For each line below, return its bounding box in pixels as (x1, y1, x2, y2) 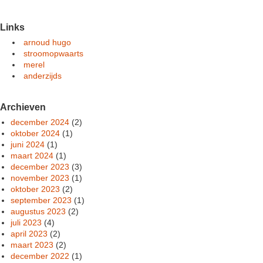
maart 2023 (11, 240, 54, 249)
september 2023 (11, 195, 72, 205)
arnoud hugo (23, 37, 71, 47)
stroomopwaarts (23, 48, 83, 58)
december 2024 (11, 117, 70, 127)
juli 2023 (11, 217, 42, 227)
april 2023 (11, 228, 48, 238)
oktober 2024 (11, 128, 60, 138)
